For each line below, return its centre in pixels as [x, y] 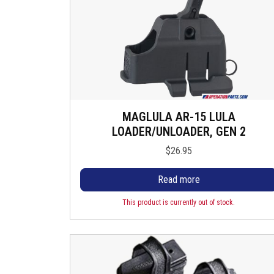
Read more [179, 180]
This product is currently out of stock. [179, 203]
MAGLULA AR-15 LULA [179, 117]
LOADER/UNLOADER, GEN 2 [179, 132]
